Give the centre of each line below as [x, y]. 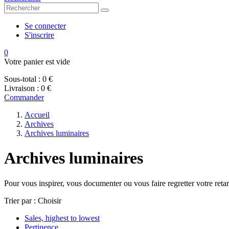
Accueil [37, 115]
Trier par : [20, 200]
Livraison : [21, 88]
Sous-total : [22, 79]
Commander [24, 97]
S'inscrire [39, 35]
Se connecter [45, 26]
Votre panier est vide [37, 62]
